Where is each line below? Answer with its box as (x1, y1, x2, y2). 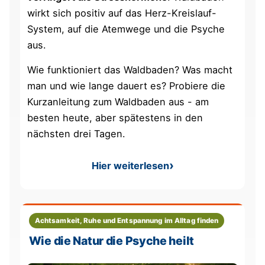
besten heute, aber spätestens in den (27, 111, 203, 124)
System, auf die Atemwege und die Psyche (27, 23, 225, 35)
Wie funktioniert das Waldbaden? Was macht (27, 63, 233, 76)
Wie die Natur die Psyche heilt (28, 234, 194, 248)
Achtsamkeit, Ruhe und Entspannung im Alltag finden (34, 216, 219, 225)
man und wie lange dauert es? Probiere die (27, 79, 226, 92)
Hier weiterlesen (91, 159, 169, 172)
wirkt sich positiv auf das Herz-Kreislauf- (27, 7, 217, 20)
